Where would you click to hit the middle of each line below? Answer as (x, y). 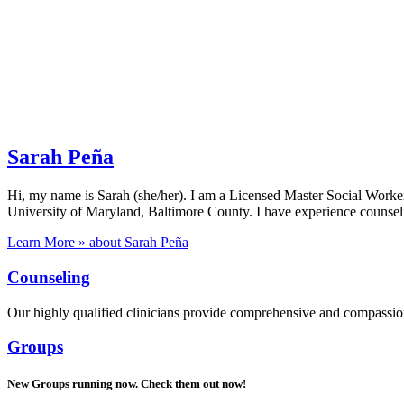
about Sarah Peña (137, 243)
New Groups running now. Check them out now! (127, 384)
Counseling (49, 277)
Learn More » (46, 243)
